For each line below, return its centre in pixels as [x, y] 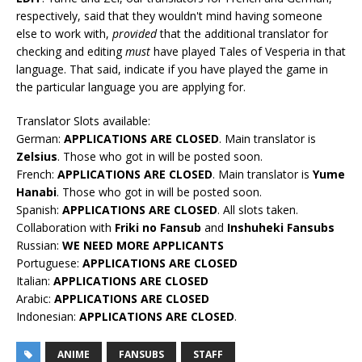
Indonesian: [48, 317]
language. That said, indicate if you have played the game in [172, 69]
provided [135, 34]
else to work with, [64, 34]
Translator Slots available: [83, 121]
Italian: [35, 281]
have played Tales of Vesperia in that [248, 52]
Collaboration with [65, 228]
